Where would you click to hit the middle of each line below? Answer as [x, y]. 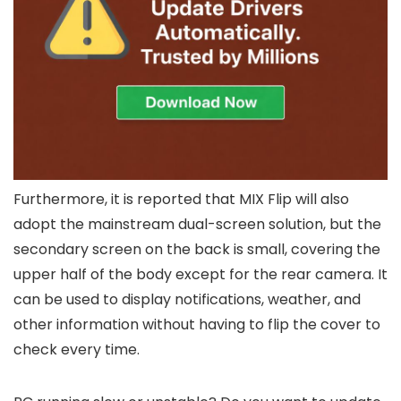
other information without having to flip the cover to [197, 324]
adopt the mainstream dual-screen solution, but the [197, 224]
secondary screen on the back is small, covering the [197, 249]
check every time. [77, 349]
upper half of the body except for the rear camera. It [200, 274]
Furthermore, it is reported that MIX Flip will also [181, 199]
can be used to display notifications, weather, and [187, 299]
